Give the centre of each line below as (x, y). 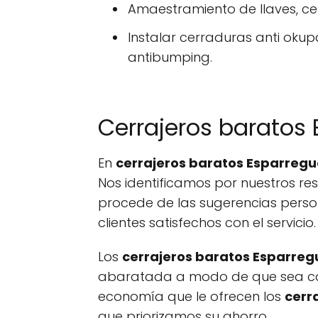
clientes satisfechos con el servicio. (207, 223)
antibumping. (170, 57)
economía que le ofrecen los (191, 296)
